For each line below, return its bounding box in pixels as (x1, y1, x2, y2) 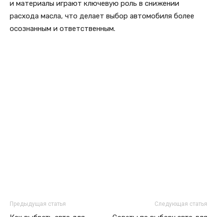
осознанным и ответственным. (10, 24, 115, 33)
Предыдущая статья (10, 201, 66, 208)
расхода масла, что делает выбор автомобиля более (10, 12, 194, 21)
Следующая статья (155, 201, 207, 208)
